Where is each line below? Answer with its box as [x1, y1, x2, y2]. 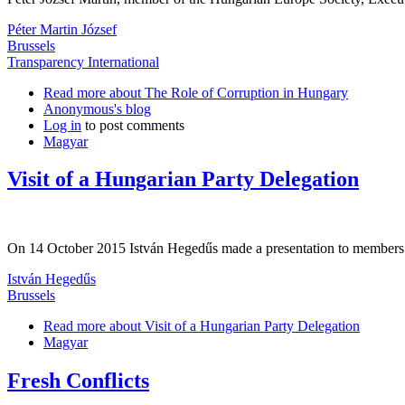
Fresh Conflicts [7, 369, 149, 393]
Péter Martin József [7, 21, 117, 37]
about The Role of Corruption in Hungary [106, 84, 348, 100]
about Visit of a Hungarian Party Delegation [106, 318, 360, 334]
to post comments [81, 117, 184, 133]
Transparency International [7, 53, 159, 70]
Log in [43, 117, 81, 133]
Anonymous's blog [43, 100, 151, 117]
